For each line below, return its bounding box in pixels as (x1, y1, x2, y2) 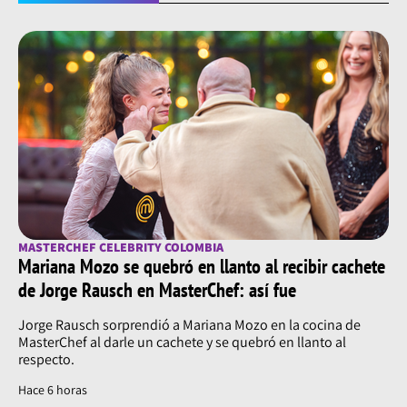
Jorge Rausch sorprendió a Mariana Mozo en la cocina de (18, 315, 361, 335)
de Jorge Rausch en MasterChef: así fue (18, 277, 296, 303)
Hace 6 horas (18, 382, 87, 399)
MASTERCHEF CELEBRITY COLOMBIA (18, 239, 223, 256)
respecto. (18, 350, 74, 370)
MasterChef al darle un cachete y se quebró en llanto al (18, 333, 346, 352)
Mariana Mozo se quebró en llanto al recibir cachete (18, 253, 385, 280)
